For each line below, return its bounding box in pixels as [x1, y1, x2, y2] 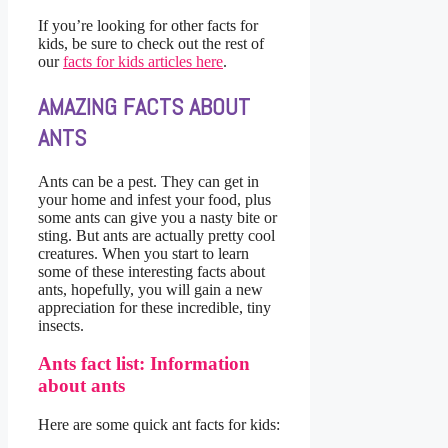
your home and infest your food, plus [38, 190, 271, 208]
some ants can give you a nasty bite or [38, 208, 277, 226]
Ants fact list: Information [38, 353, 250, 375]
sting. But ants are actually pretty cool [38, 226, 275, 244]
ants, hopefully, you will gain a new [38, 280, 263, 298]
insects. [38, 316, 84, 334]
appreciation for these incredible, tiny [38, 298, 271, 316]
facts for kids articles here [63, 52, 223, 70]
